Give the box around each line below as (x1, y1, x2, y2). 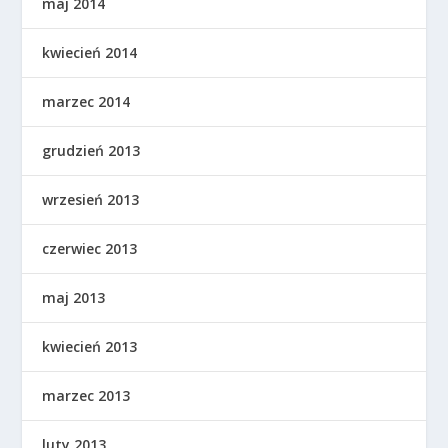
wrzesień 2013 (42, 190, 140, 210)
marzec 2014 (42, 92, 131, 112)
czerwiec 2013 (42, 239, 138, 259)
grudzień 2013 (42, 141, 141, 161)
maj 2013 (42, 288, 106, 308)
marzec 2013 (42, 386, 131, 406)
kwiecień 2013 (42, 337, 138, 357)
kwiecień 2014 (42, 43, 138, 63)
